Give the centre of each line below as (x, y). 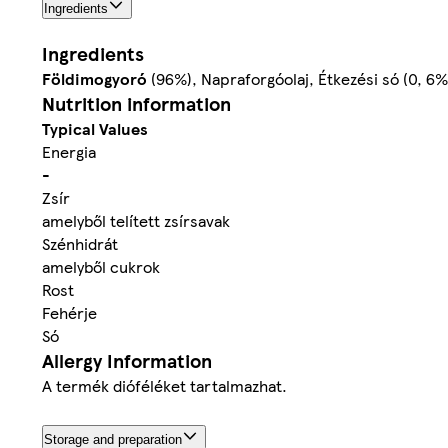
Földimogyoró (94, 78)
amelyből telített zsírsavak (136, 220)
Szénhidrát (80, 243)
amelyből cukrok (101, 266)
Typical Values (95, 128)
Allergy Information (127, 360)
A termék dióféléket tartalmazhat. (164, 385)
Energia (69, 151)
